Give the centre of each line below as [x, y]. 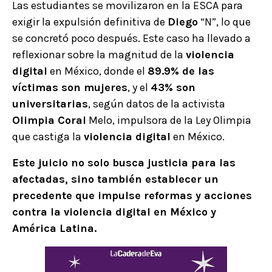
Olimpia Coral [49, 121]
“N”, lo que [224, 22]
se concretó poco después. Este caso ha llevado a [131, 39]
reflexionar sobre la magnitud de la [99, 55]
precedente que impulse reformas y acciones [132, 196]
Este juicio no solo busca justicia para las [124, 163]
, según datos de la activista [157, 104]
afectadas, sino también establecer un [115, 179]
